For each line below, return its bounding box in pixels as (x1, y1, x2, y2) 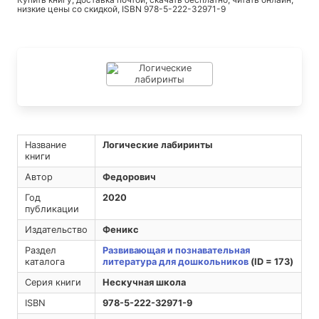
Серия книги (24, 277, 81, 288)
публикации (24, 204, 79, 215)
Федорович (102, 172, 156, 183)
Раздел (24, 245, 56, 256)
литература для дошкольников (102, 256, 249, 268)
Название (24, 140, 66, 151)
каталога (24, 256, 65, 268)
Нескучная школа (102, 277, 186, 288)
